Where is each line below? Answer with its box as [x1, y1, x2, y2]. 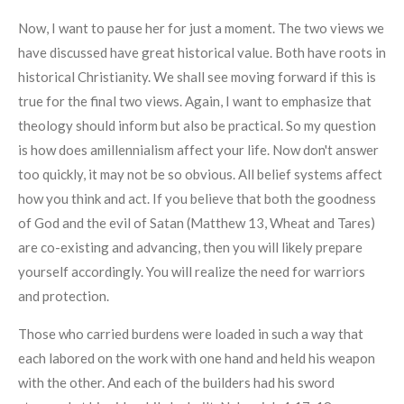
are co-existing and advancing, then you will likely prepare [18, 238, 363, 255]
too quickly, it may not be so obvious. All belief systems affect [18, 165, 382, 182]
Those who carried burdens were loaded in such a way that [18, 325, 363, 342]
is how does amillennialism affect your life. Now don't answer [18, 141, 379, 158]
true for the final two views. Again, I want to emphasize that [18, 92, 372, 109]
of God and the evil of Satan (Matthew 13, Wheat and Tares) [18, 214, 375, 231]
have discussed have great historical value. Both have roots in [18, 43, 386, 60]
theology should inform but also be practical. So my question [18, 116, 376, 133]
